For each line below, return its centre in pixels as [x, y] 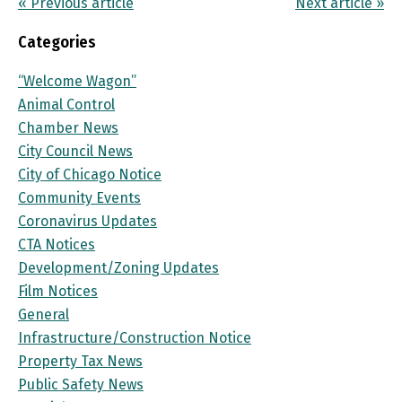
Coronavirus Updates [87, 222]
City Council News [75, 152]
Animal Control [66, 105]
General [44, 315]
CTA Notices [57, 245]
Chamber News [68, 128]
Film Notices [58, 292]
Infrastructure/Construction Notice [135, 338]
